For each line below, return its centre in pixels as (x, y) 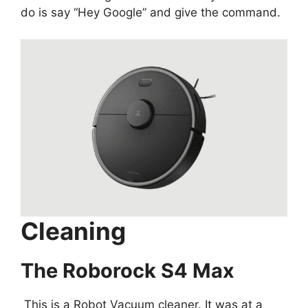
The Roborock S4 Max (128, 271)
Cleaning (73, 231)
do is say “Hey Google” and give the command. (151, 13)
